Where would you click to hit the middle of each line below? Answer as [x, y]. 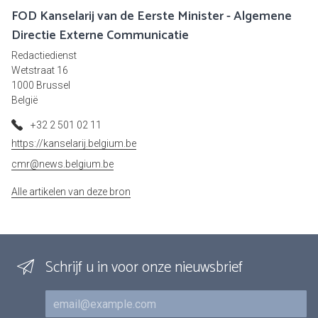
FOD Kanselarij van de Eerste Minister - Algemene [152, 17]
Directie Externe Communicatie [100, 36]
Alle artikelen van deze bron [71, 192]
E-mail [60, 297]
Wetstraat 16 [40, 71]
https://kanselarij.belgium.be [74, 144]
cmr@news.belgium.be [62, 164]
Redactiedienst [44, 56]
